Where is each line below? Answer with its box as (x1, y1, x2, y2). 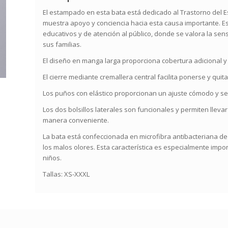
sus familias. (43, 40, 82, 49)
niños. (43, 153, 62, 163)
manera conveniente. (43, 116, 109, 125)
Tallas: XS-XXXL (43, 169, 90, 179)
